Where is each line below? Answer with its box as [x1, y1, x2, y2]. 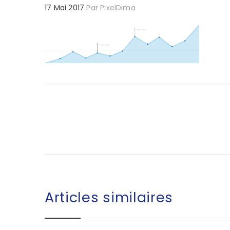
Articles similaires [45, 188, 173, 207]
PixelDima [100, 2, 136, 13]
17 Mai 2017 [45, 2, 85, 13]
